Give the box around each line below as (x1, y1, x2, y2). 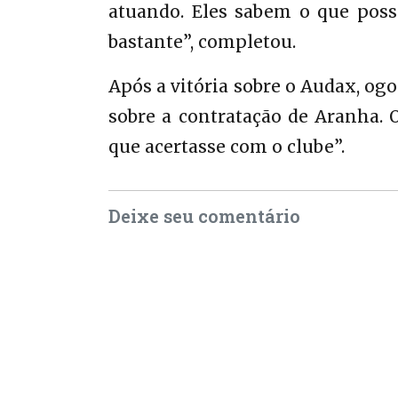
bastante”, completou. (108, 31, 296, 52)
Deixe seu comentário (108, 204, 300, 227)
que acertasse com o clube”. (108, 136, 345, 157)
